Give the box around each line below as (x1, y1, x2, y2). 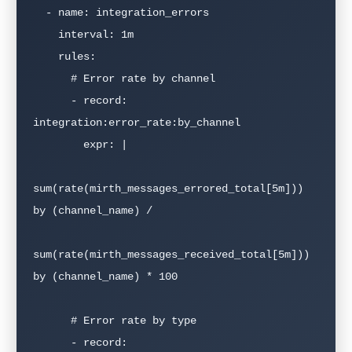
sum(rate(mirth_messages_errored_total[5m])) (33, 181, 303, 195)
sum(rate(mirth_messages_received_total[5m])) (33, 247, 310, 261)
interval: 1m (33, 27, 58, 41)
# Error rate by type (33, 313, 71, 327)
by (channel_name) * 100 (33, 269, 178, 283)
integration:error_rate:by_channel (33, 115, 240, 129)
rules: (33, 49, 58, 63)
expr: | (33, 137, 83, 151)
